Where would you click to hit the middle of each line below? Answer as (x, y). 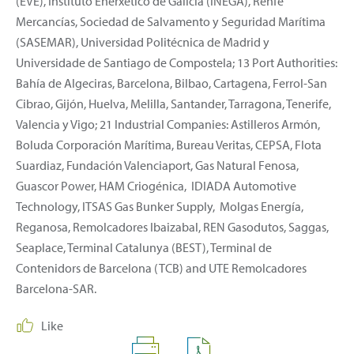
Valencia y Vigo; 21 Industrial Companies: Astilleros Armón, (168, 124)
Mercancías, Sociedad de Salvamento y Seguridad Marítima (171, 21)
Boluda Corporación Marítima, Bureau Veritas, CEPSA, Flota (169, 144)
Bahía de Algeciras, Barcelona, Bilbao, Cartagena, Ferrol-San (171, 83)
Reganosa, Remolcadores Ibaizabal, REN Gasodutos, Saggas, (172, 226)
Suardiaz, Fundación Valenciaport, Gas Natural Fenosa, (157, 165)
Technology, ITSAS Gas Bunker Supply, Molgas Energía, (160, 206)
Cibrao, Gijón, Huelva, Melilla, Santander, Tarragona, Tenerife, (173, 103)
